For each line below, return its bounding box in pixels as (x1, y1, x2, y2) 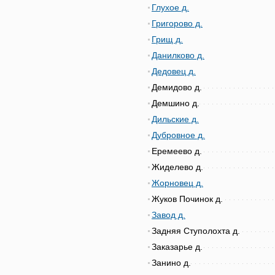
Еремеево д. (152, 146, 202, 156)
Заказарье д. (152, 242, 203, 252)
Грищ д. (152, 34, 183, 44)
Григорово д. (152, 18, 203, 28)
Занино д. (152, 258, 191, 268)
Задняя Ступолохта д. (152, 226, 240, 236)
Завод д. (152, 210, 185, 220)
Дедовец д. (152, 66, 196, 76)
